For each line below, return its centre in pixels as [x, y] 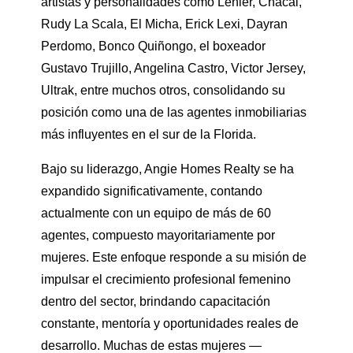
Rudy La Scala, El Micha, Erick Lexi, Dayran [164, 24]
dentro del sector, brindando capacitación [156, 302]
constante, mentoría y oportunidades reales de [170, 324]
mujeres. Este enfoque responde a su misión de [174, 258]
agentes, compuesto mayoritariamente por [158, 236]
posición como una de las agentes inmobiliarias [174, 113]
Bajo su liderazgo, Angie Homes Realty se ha [167, 169]
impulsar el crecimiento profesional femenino [166, 280]
